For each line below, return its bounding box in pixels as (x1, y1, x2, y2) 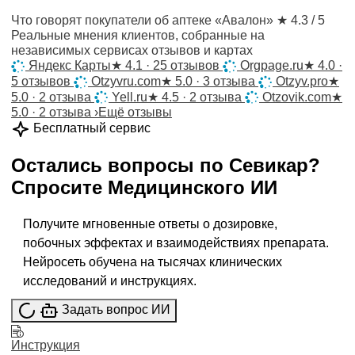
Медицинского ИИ (108, 177, 277, 199)
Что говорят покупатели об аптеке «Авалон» (11, 13, 277, 27)
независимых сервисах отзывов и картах (11, 44, 253, 57)
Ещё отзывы (98, 105, 172, 120)
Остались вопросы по (11, 155, 229, 177)
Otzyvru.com (91, 74, 161, 88)
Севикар (229, 155, 308, 177)
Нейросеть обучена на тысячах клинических (23, 255, 282, 269)
